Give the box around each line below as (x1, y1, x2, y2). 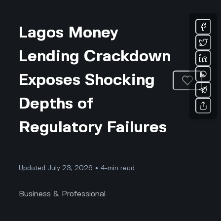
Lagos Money (19, 26, 119, 40)
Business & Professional (19, 190, 106, 198)
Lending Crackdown (19, 49, 171, 64)
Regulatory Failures (19, 120, 167, 135)
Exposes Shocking (19, 73, 155, 88)
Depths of (19, 97, 94, 111)
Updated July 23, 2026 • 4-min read (19, 165, 135, 172)
